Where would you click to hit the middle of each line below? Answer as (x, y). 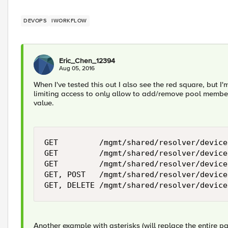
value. (44, 103)
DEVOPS (35, 21)
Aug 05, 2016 (77, 68)
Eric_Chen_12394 (87, 61)
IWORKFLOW (69, 21)
